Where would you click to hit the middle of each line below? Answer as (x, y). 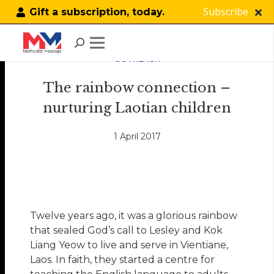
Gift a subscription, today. (97, 12)
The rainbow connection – (137, 88)
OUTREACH (137, 58)
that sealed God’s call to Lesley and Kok (127, 231)
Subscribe (225, 11)
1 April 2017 (137, 137)
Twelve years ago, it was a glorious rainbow (134, 216)
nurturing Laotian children (137, 108)
